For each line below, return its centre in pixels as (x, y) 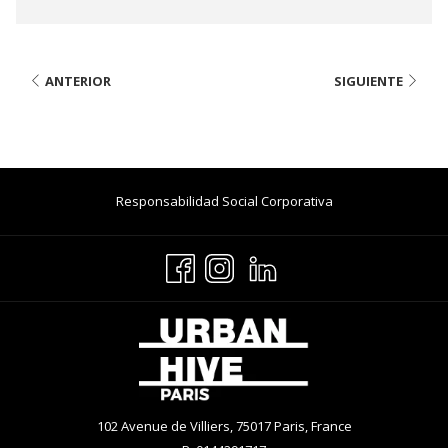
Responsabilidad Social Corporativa (224, 201)
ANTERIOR (78, 80)
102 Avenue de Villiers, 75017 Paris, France (224, 426)
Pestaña (357, 296)
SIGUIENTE (368, 80)
